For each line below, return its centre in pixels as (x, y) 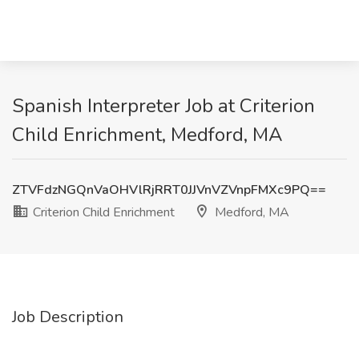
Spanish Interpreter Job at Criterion (163, 106)
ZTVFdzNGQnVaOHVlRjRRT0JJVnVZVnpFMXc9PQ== (169, 190)
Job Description (68, 317)
